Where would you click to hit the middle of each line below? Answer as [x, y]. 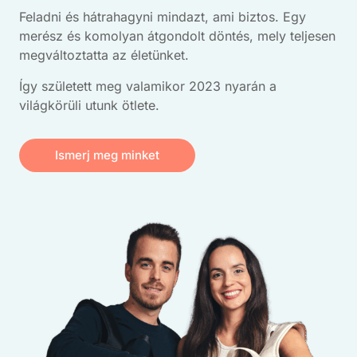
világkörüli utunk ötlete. [89, 105]
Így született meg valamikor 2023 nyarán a [148, 86]
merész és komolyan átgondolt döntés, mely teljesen [177, 36]
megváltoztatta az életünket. [106, 55]
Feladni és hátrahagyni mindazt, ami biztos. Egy [163, 17]
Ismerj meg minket [107, 155]
